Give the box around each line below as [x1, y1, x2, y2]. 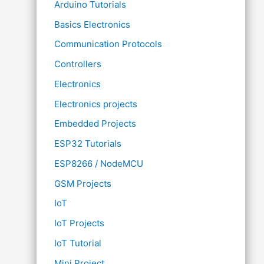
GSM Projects [54, 177, 111, 189]
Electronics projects [54, 98, 137, 110]
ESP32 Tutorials [54, 138, 121, 149]
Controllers [54, 58, 101, 70]
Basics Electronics [54, 18, 130, 30]
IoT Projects [54, 217, 104, 229]
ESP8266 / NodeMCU [54, 157, 143, 169]
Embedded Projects [54, 118, 136, 130]
